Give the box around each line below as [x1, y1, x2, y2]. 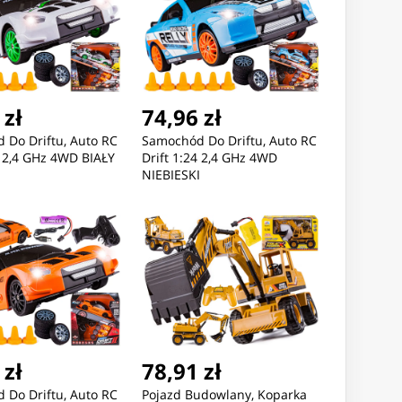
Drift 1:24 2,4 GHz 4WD [141, 149, 277, 167]
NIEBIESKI [141, 166, 200, 184]
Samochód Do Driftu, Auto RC [141, 132, 317, 150]
